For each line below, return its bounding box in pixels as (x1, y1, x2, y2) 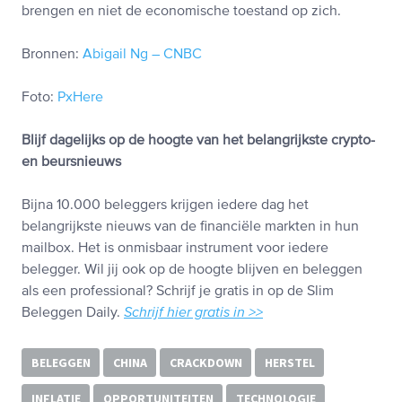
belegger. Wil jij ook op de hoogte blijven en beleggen (22, 263, 363, 278)
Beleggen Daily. (22, 306, 124, 321)
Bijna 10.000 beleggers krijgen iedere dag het (22, 198, 309, 214)
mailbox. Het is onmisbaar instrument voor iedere (22, 241, 328, 257)
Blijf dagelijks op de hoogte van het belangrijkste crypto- (22, 134, 375, 149)
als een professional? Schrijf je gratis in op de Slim (22, 284, 334, 300)
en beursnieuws (22, 155, 121, 170)
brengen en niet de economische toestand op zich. (22, 4, 341, 20)
